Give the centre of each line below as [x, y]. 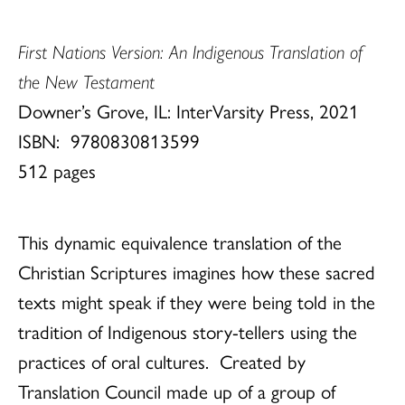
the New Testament [86, 81]
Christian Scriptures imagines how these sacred [197, 272]
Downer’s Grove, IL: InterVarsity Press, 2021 [188, 111]
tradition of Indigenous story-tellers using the [188, 331]
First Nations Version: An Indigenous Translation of [190, 51]
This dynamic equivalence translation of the [180, 242]
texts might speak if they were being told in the [197, 301]
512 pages [57, 170]
